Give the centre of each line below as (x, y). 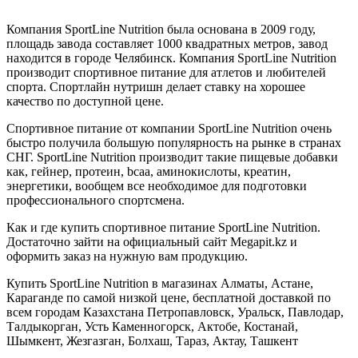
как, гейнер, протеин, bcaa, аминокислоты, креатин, (149, 171)
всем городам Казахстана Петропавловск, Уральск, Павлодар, (175, 312)
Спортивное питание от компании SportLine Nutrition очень (169, 128)
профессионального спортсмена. (95, 200)
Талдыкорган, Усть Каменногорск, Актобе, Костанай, (152, 326)
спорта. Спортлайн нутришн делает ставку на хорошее (156, 86)
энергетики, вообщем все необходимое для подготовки (157, 185)
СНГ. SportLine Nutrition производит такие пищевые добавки (172, 157)
